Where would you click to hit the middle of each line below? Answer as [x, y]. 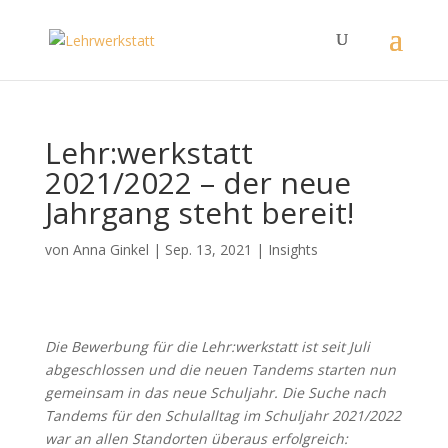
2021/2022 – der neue [197, 182]
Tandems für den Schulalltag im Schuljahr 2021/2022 [222, 415]
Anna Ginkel [110, 249]
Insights [292, 249]
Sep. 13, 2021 [208, 249]
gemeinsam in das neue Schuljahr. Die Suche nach [215, 392]
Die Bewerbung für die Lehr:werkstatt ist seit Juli [207, 346]
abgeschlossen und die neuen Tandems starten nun [220, 369]
